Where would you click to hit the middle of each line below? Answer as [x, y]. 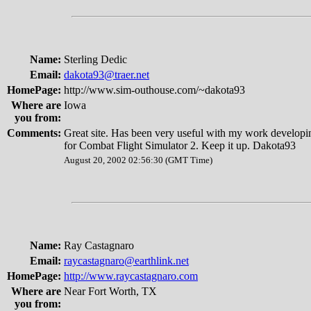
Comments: [34, 133]
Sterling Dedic [95, 59]
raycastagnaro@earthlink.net [126, 261]
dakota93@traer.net [107, 75]
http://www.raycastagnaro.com [131, 276]
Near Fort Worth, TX [110, 291]
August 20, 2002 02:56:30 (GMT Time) [138, 160]
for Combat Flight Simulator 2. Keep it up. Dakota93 [180, 145]
